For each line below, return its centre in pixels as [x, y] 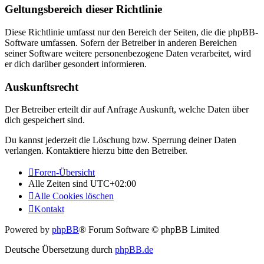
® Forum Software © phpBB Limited [149, 230]
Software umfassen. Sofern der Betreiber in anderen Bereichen [121, 42]
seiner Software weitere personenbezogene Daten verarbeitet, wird [128, 53]
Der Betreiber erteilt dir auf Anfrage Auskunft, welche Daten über [127, 110]
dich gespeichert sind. [45, 120]
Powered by [28, 230]
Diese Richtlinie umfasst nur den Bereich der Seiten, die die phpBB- [131, 32]
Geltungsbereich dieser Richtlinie [83, 9]
